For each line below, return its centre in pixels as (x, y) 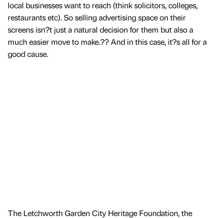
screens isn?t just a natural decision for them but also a (100, 29)
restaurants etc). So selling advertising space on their (97, 17)
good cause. (28, 54)
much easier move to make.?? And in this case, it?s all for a (107, 41)
